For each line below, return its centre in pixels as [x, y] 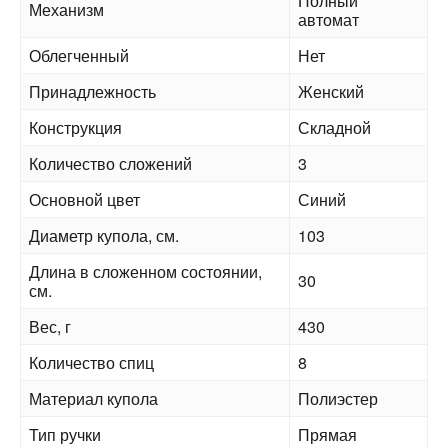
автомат [328, 19]
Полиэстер [338, 398]
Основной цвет [84, 199]
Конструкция [75, 127]
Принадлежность [92, 91]
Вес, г [50, 326]
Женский [331, 91]
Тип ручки [65, 434]
